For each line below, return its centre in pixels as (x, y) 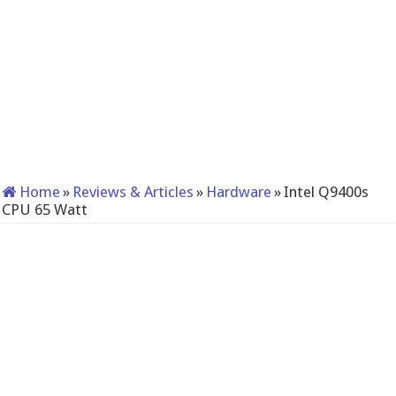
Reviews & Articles (133, 192)
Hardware (239, 192)
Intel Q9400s (327, 192)
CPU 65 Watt (45, 209)
